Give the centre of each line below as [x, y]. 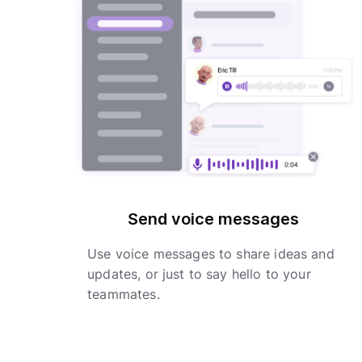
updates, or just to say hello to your [199, 274]
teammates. [124, 295]
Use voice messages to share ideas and [211, 254]
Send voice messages [213, 219]
